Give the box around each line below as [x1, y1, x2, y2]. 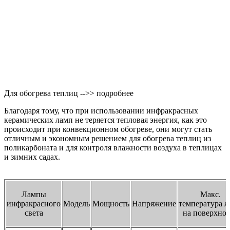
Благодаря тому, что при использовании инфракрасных [4, 106, 198, 115]
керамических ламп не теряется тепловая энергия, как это [4, 115, 207, 124]
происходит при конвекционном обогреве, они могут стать [4, 124, 212, 133]
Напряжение [132, 199, 176, 208]
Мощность [92, 199, 129, 208]
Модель [63, 199, 90, 208]
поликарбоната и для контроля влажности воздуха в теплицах [4, 143, 222, 152]
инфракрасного [7, 199, 61, 208]
